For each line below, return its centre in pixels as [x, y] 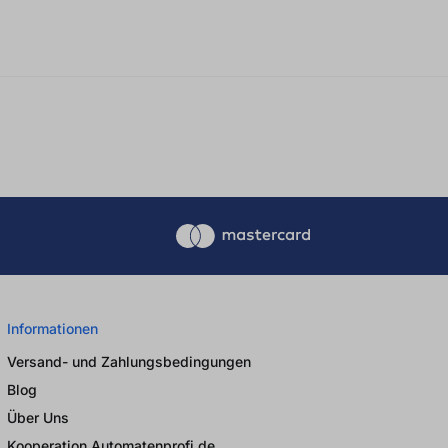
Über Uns [38, 417]
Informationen [52, 328]
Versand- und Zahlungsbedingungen [129, 361]
